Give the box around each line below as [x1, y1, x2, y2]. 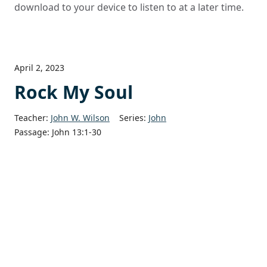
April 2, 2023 [14, 62, 64, 74]
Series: [119, 112, 146, 124]
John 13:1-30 [52, 126, 101, 138]
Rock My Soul [14, 80, 133, 105]
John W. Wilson [51, 112, 110, 124]
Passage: [14, 126, 49, 138]
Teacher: [14, 112, 48, 124]
